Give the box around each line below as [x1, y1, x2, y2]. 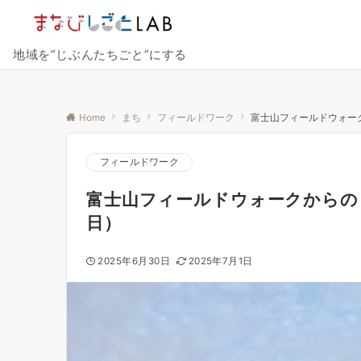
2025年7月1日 [188, 255, 253, 267]
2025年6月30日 [98, 255, 171, 267]
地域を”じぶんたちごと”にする [13, 47, 188, 62]
